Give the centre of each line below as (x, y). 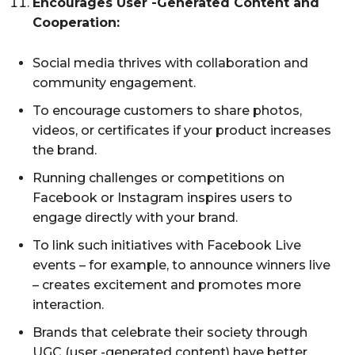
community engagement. (114, 82)
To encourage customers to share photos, (167, 110)
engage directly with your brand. (135, 217)
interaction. (68, 304)
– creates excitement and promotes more (167, 284)
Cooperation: (76, 22)
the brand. (65, 150)
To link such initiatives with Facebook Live (167, 245)
